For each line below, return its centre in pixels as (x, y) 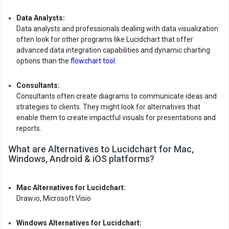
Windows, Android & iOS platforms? (81, 159)
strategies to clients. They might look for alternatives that (108, 107)
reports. (29, 128)
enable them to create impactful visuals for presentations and (116, 118)
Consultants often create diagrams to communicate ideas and (117, 96)
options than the (43, 61)
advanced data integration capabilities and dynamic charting (113, 50)
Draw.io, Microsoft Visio (54, 198)
